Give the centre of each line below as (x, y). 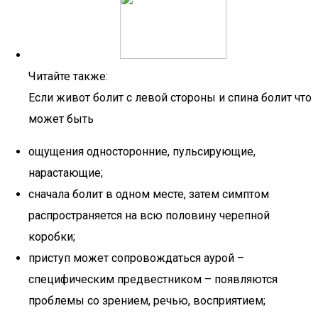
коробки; (52, 237)
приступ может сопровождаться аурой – (136, 258)
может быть (61, 119)
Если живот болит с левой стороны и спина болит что (170, 98)
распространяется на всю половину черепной (149, 215)
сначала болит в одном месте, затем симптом (149, 194)
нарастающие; (66, 173)
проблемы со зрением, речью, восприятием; (147, 301)
